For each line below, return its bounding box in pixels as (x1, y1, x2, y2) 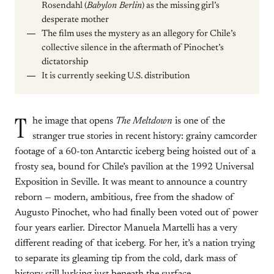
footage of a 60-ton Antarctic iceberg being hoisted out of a (15, 147, 256, 157)
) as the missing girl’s (142, 1, 220, 10)
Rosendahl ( (42, 1, 87, 10)
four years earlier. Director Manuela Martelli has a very (15, 223, 237, 233)
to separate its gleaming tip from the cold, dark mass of (15, 254, 237, 264)
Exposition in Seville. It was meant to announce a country (15, 177, 247, 187)
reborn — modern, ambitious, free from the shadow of (15, 193, 234, 202)
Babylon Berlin (87, 1, 142, 10)
